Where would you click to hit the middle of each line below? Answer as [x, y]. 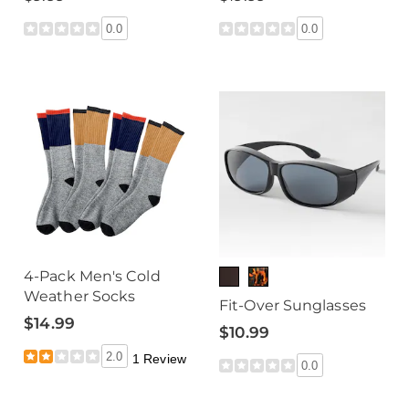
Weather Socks [80, 296]
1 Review [159, 358]
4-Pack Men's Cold [92, 276]
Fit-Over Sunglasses [293, 305]
